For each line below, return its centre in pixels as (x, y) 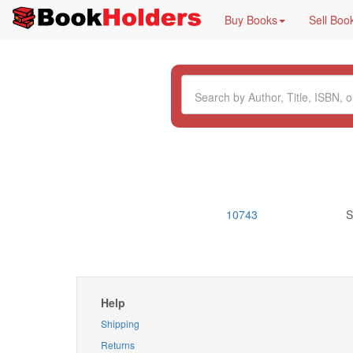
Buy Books (251, 20)
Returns (118, 345)
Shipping (120, 323)
